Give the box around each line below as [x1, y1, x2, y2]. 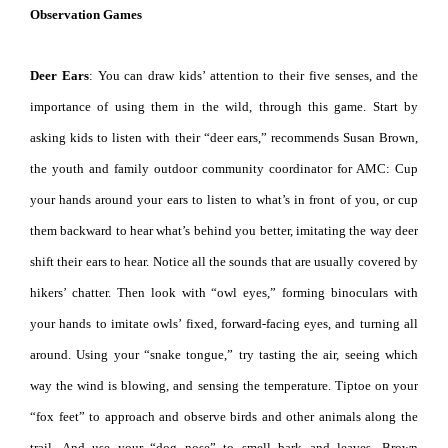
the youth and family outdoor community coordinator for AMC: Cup [30, 160, 418, 176]
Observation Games [30, 6, 142, 22]
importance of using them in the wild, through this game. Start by [30, 98, 418, 114]
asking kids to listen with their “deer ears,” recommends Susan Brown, [30, 129, 418, 145]
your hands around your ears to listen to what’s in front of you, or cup [30, 191, 418, 207]
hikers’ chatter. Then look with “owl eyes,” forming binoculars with [30, 284, 418, 300]
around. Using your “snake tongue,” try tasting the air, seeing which [30, 346, 418, 362]
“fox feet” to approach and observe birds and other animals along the [30, 408, 418, 424]
